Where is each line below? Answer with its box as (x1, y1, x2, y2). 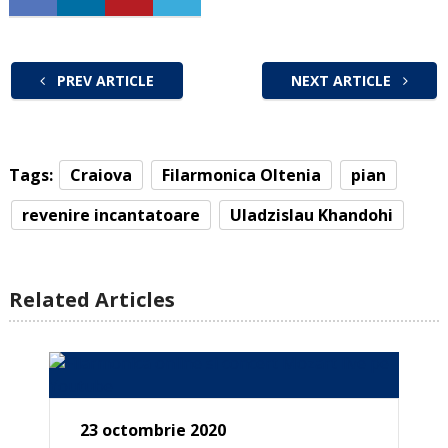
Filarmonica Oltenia (161, 164, 321, 187)
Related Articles (8, 286, 175, 314)
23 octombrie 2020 (80, 419, 226, 442)
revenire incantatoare (21, 204, 200, 227)
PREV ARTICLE (52, 71, 154, 91)
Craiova (69, 164, 132, 187)
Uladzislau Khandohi (229, 204, 393, 227)
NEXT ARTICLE (291, 71, 396, 91)
